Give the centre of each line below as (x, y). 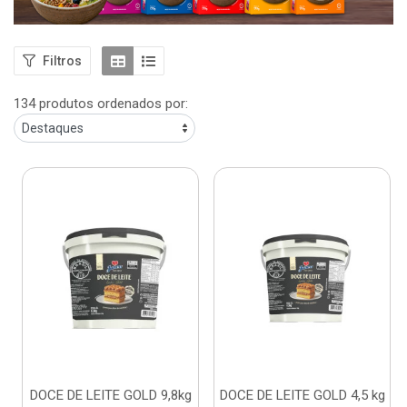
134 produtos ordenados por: (101, 104)
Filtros (62, 60)
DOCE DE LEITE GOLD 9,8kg (110, 396)
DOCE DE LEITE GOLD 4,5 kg (302, 396)
